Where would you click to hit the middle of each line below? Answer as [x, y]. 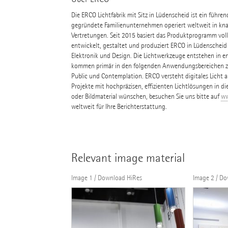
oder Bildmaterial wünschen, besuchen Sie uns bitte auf [146, 97]
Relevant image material [128, 158]
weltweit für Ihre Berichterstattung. [119, 107]
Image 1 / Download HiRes [106, 178]
